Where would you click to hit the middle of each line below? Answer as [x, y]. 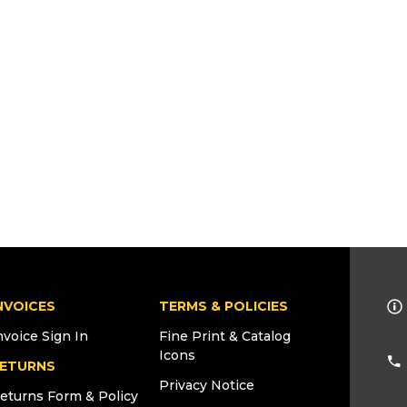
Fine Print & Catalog [224, 336]
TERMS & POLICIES [223, 306]
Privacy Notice [206, 385]
